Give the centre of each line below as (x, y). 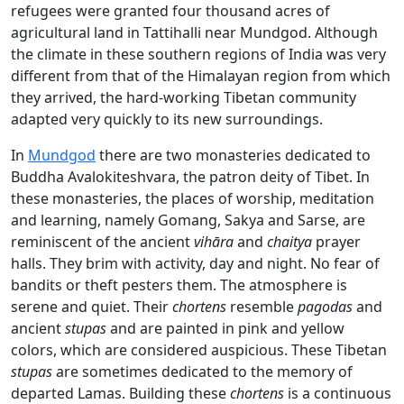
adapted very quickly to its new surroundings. (167, 119)
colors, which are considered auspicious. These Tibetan (199, 350)
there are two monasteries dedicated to (233, 156)
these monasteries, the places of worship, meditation (193, 199)
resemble (262, 307)
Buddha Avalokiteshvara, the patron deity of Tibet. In (190, 177)
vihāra (214, 242)
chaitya (289, 242)
